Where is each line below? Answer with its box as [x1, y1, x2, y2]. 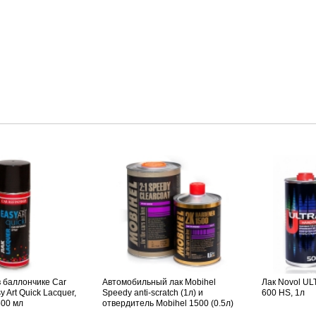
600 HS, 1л [262, 288, 305, 298]
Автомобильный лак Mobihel [102, 277, 216, 288]
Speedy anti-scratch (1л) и [102, 288, 203, 298]
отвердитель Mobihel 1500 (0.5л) [102, 298, 233, 309]
